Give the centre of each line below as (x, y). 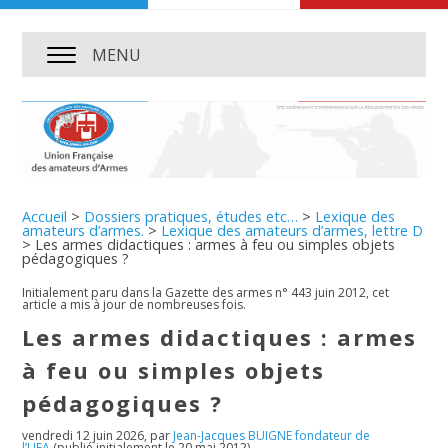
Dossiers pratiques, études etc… (191, 216)
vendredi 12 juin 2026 (83, 436)
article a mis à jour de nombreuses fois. (134, 305)
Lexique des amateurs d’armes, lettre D (292, 230)
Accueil (45, 216)
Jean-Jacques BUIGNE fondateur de (272, 436)
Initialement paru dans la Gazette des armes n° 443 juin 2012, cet (206, 293)
